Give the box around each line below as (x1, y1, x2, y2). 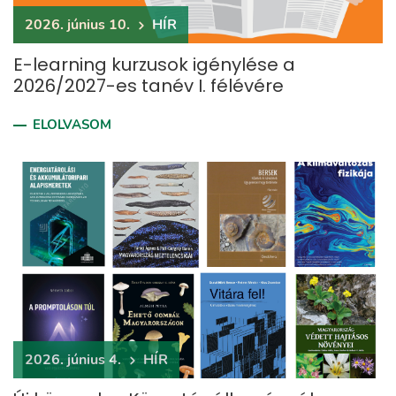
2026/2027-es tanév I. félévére (13, 73, 284, 98)
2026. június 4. (25, 350, 121, 369)
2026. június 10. (25, 15, 130, 34)
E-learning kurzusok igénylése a (13, 52, 295, 77)
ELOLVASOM (33, 116, 111, 133)
